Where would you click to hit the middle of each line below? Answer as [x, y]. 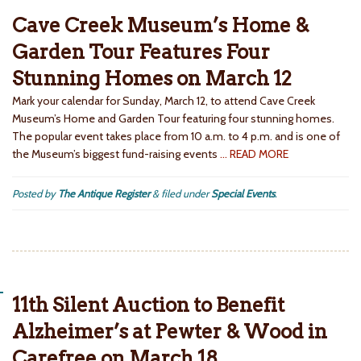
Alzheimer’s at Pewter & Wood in [170, 332]
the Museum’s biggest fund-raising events [116, 154]
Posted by [35, 194]
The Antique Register [104, 194]
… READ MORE [254, 154]
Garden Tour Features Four [141, 52]
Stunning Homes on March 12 [152, 79]
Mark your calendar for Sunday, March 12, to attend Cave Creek [164, 101]
